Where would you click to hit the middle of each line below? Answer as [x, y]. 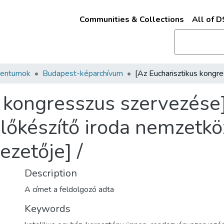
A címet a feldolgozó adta [69, 189]
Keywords [47, 209]
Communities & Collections [131, 19]
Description [51, 173]
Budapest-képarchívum [83, 73]
